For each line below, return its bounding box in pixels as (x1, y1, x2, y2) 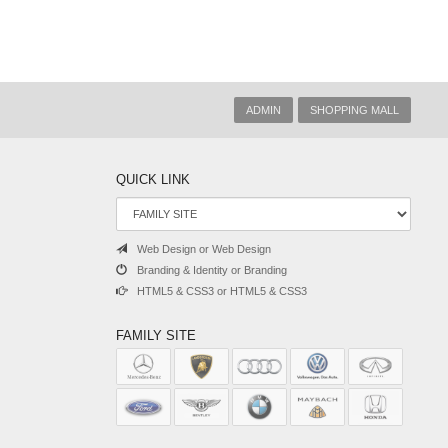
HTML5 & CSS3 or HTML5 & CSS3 (137, 284, 307, 297)
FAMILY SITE (116, 327, 196, 343)
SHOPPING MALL (309, 103, 399, 116)
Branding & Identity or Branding (137, 263, 287, 276)
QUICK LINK (116, 171, 190, 187)
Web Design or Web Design (137, 242, 271, 255)
